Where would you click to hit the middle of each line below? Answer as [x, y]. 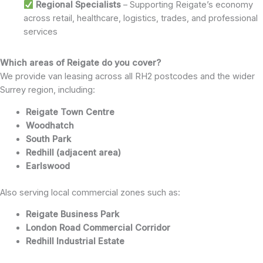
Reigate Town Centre [70, 112]
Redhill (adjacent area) [73, 152]
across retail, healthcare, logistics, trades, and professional [141, 18]
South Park [48, 139]
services [41, 32]
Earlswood [48, 166]
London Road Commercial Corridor [98, 228]
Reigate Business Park [72, 215]
